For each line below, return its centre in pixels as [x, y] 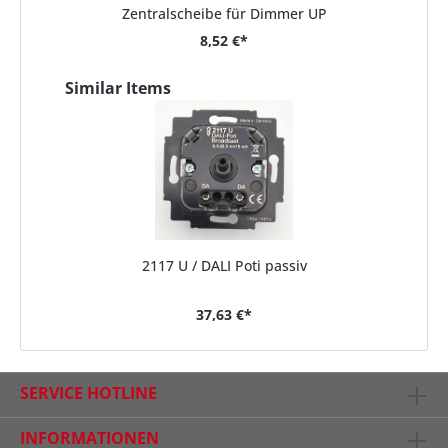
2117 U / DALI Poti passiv [224, 266]
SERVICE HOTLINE [88, 392]
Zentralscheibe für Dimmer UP [224, 14]
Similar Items [118, 88]
